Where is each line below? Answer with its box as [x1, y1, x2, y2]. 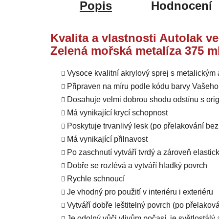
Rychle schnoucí [67, 175, 125, 183]
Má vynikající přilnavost [67, 135, 148, 144]
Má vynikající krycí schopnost [67, 109, 168, 117]
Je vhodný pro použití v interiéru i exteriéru [67, 188, 213, 197]
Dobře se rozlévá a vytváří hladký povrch [67, 161, 207, 170]
